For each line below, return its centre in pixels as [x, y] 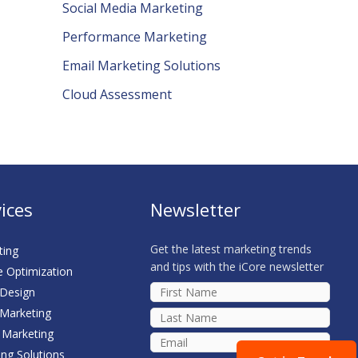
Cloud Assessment [117, 94]
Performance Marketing [135, 37]
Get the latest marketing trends [231, 249]
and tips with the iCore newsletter [237, 267]
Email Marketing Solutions [141, 66]
